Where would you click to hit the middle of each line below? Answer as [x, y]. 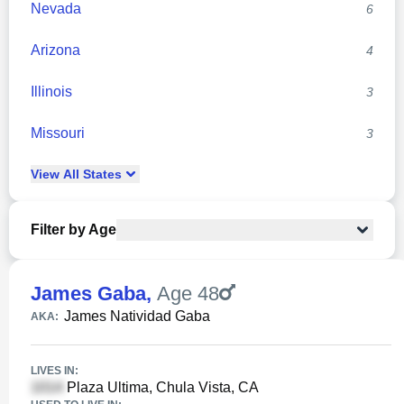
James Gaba [88, 294]
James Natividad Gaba [137, 316]
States [101, 174]
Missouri [58, 133]
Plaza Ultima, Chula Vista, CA [161, 387]
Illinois [51, 92]
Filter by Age [73, 230]
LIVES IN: [55, 371]
